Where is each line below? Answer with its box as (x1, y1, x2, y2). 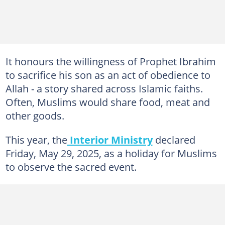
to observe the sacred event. (5, 159, 137, 174)
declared (152, 132, 195, 147)
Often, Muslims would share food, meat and (5, 94, 210, 109)
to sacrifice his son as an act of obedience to (5, 67, 210, 82)
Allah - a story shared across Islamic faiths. (5, 81, 203, 95)
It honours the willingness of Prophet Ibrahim (5, 54, 216, 68)
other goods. (5, 108, 64, 123)
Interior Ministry (67, 132, 153, 147)
